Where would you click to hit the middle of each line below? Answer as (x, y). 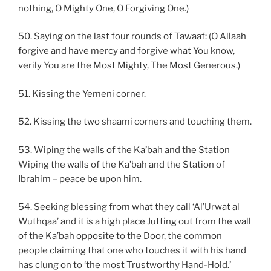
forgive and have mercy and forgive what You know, (126, 51)
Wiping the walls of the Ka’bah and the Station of (122, 164)
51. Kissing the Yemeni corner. (82, 93)
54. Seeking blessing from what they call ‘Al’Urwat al (129, 207)
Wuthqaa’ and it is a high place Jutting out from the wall (135, 222)
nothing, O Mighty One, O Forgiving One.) (103, 8)
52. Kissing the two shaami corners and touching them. (135, 122)
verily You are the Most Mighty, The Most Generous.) (129, 66)
